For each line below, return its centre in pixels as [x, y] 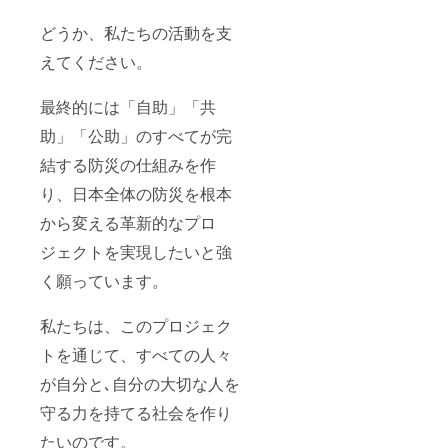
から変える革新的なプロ [128, 222]
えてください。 [96, 61]
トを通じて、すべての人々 [136, 354]
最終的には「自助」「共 [128, 106]
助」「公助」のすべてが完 [136, 135]
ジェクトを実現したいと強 [136, 251]
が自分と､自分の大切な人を [140, 383]
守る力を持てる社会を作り [136, 412]
